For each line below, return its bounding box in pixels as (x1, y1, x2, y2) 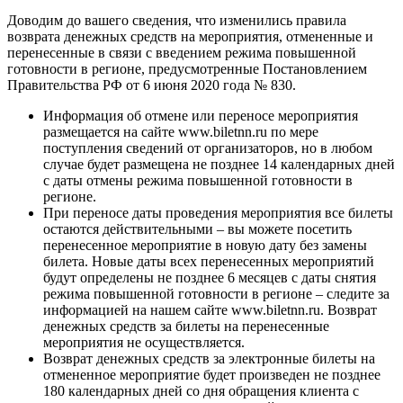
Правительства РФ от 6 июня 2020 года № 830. (7, 76, 296, 93)
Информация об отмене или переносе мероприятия (43, 107, 358, 123)
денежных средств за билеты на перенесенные (43, 318, 329, 334)
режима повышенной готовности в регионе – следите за (43, 285, 390, 301)
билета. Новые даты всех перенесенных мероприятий (43, 253, 374, 269)
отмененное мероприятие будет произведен (43, 366, 314, 382)
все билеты (325, 204, 393, 220)
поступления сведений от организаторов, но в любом (43, 139, 372, 156)
